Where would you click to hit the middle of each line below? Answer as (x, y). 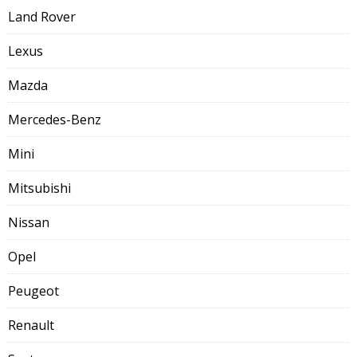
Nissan (29, 222)
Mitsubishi (39, 188)
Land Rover (42, 17)
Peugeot (33, 291)
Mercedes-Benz (55, 120)
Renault (31, 325)
